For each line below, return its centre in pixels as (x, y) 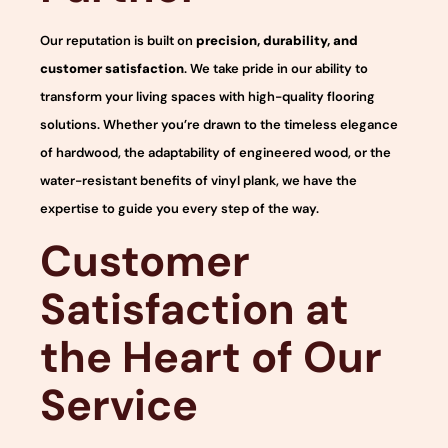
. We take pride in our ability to (276, 68)
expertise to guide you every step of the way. (179, 208)
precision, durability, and (277, 40)
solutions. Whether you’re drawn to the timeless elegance (219, 124)
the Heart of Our (211, 357)
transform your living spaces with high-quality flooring (207, 96)
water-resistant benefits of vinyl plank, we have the (198, 180)
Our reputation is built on (118, 40)
